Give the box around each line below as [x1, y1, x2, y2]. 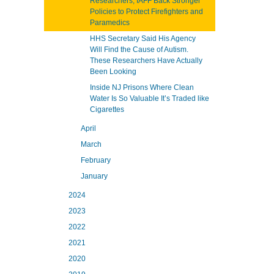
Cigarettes [90, 105, 124, 114]
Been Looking [90, 67, 136, 76]
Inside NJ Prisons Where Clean [90, 83, 194, 92]
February [81, 156, 111, 165]
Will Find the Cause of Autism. [90, 45, 188, 54]
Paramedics [90, 18, 130, 27]
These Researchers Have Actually [90, 56, 202, 65]
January [81, 172, 108, 180]
